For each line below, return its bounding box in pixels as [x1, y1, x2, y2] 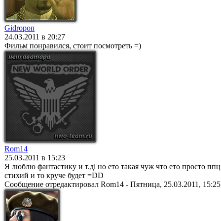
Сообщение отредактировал [4, 180, 101, 188]
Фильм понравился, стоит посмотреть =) [4, 41, 141, 50]
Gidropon [4, 24, 35, 32]
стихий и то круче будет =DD [4, 171, 104, 180]
